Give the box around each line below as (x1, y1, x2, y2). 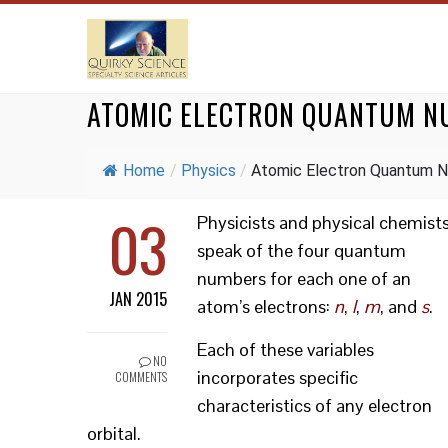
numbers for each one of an (197, 267, 411, 290)
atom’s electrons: (197, 295, 334, 318)
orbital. (87, 422, 141, 445)
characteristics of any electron (197, 394, 432, 417)
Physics (181, 161, 236, 180)
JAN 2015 (109, 287, 167, 311)
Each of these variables (197, 338, 374, 361)
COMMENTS (115, 368, 167, 385)
